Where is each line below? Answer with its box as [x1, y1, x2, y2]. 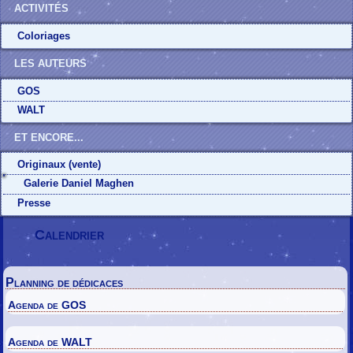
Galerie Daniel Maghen [24, 177, 135, 189]
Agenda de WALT [8, 336, 93, 348]
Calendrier [35, 227, 105, 243]
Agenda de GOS [8, 299, 87, 311]
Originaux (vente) [17, 158, 101, 170]
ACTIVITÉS [14, 2, 69, 14]
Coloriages [17, 30, 70, 42]
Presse [17, 197, 50, 209]
